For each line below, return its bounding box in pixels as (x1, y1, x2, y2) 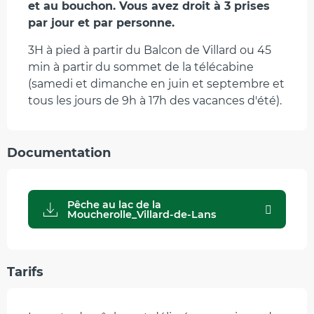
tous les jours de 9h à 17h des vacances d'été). (28, 94, 282, 108)
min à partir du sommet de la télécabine (28, 60, 254, 74)
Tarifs (7, 264, 43, 280)
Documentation (7, 145, 111, 161)
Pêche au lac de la (67, 198, 162, 211)
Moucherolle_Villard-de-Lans (67, 207, 217, 221)
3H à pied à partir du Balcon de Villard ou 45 (28, 43, 271, 57)
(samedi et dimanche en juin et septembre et (28, 77, 285, 91)
